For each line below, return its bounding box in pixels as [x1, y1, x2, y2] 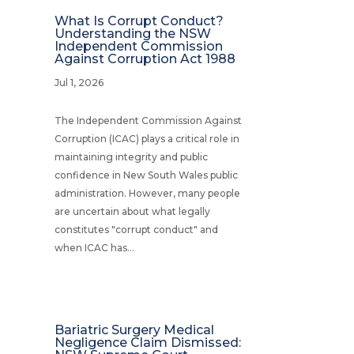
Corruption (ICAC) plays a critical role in [54, 132, 239, 145]
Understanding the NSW [54, 25, 211, 41]
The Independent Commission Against [54, 114, 242, 126]
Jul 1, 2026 [54, 76, 104, 88]
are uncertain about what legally [54, 205, 210, 217]
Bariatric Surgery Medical [54, 322, 214, 337]
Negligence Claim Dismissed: [54, 334, 241, 350]
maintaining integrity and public [54, 150, 208, 163]
